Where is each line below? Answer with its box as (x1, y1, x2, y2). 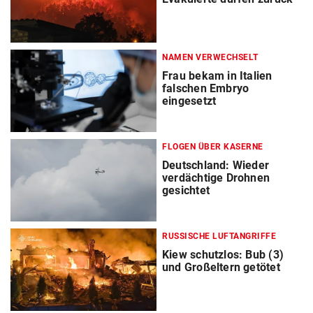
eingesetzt (162, 94, 217, 108)
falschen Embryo (162, 82, 249, 96)
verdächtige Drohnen (162, 171, 270, 185)
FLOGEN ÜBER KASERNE (162, 142, 263, 152)
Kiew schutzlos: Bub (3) (162, 248, 284, 262)
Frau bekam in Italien (162, 69, 272, 83)
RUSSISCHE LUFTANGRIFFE (162, 231, 276, 242)
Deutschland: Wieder (162, 159, 270, 173)
